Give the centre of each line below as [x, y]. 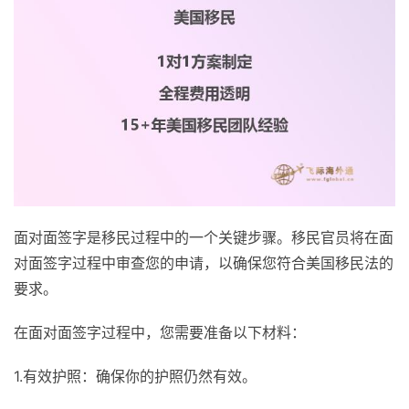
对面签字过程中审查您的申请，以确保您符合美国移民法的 [204, 263]
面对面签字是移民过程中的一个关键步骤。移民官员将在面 [204, 238]
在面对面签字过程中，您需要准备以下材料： [160, 333]
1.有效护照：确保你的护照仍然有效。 [135, 377]
